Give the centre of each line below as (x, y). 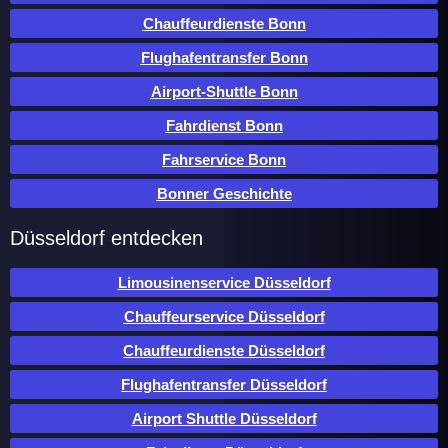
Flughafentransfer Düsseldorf (224, 385)
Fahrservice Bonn (224, 160)
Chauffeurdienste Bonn (224, 24)
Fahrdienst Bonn (224, 126)
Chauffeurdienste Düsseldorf (224, 351)
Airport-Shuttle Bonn (224, 92)
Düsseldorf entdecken (106, 238)
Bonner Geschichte (224, 194)
